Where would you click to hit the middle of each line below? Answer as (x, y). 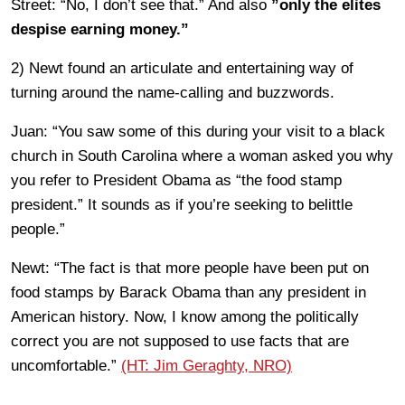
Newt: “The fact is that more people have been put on (190, 268)
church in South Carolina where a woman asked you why (202, 156)
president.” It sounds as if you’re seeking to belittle (182, 205)
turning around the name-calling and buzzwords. (173, 93)
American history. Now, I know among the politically (185, 317)
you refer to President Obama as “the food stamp (176, 180)
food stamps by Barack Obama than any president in (188, 292)
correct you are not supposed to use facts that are (180, 341)
